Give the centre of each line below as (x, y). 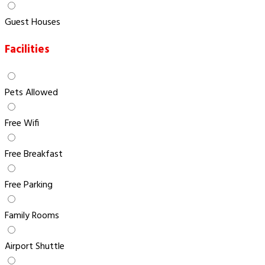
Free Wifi (22, 124)
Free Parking (29, 185)
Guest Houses (33, 22)
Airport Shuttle (35, 247)
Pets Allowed (31, 93)
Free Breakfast (34, 155)
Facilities (27, 50)
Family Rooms (32, 216)
